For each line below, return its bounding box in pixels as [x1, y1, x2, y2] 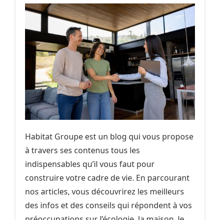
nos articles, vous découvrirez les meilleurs [25, 186, 184, 197]
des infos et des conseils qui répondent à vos [25, 200, 192, 211]
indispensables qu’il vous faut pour [25, 159, 155, 170]
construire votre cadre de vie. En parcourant [25, 172, 190, 184]
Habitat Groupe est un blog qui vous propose [25, 131, 193, 142]
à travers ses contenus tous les [25, 145, 140, 156]
